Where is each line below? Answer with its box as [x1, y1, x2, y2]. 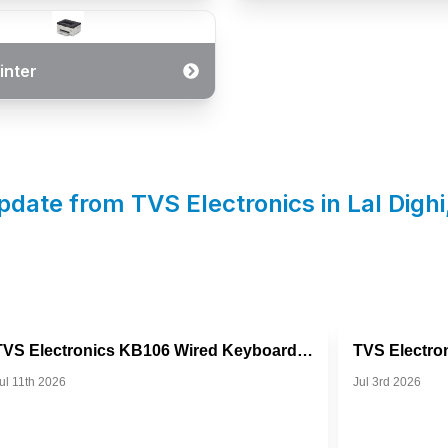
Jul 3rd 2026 [353, 375, 421, 389]
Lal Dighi [346, 189, 445, 218]
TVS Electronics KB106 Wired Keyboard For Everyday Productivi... [297, 342, 313, 359]
